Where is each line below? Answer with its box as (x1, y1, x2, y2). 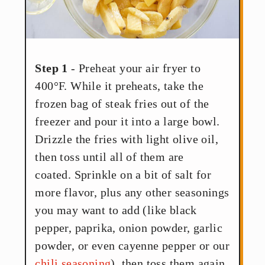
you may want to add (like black (35, 203, 197, 217)
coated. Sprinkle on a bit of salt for (35, 168, 212, 182)
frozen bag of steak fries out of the (35, 97, 209, 111)
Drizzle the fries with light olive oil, (35, 132, 218, 146)
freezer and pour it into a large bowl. (35, 115, 220, 128)
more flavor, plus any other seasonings (35, 186, 230, 199)
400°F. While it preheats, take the (35, 79, 203, 93)
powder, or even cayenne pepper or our (35, 239, 230, 253)
